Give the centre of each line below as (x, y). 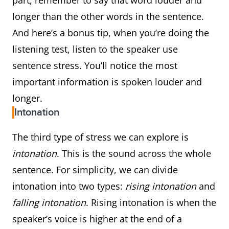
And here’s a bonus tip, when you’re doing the (111, 33)
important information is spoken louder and (107, 82)
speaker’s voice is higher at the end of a (97, 219)
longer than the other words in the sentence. (108, 16)
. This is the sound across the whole (134, 153)
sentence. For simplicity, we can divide (95, 170)
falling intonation (49, 202)
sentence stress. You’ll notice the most (95, 65)
